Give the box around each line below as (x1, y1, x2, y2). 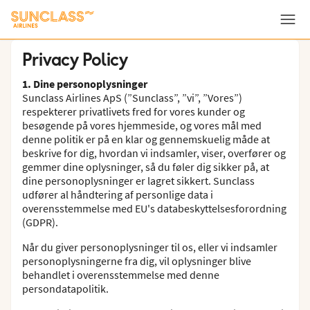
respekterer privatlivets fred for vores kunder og (22, 104, 245, 118)
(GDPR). (22, 215, 58, 229)
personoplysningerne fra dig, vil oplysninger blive (22, 254, 251, 268)
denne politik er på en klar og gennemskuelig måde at (22, 132, 270, 146)
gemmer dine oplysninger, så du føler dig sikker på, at (22, 160, 269, 174)
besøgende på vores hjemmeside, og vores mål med (22, 118, 262, 132)
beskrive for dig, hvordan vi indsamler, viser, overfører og (22, 146, 286, 160)
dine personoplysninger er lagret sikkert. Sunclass (22, 174, 255, 188)
